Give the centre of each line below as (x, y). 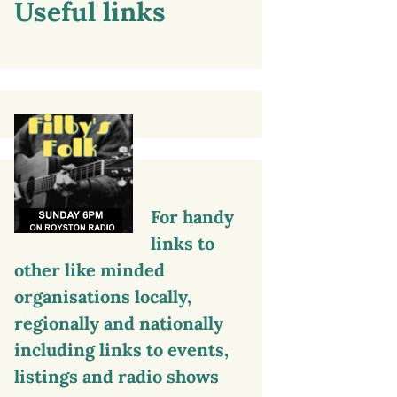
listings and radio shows (117, 376)
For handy (192, 216)
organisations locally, (103, 296)
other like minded (90, 269)
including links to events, (121, 349)
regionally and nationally (119, 323)
